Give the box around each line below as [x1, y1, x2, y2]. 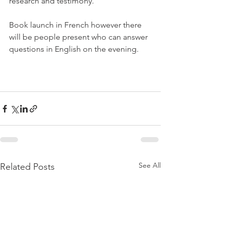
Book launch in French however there [9, 20, 144, 30]
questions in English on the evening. [9, 44, 139, 54]
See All [139, 161, 161, 170]
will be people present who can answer [9, 32, 150, 42]
